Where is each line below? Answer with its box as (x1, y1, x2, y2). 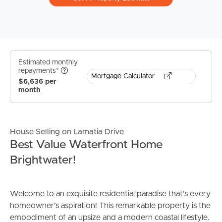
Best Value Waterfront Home (10, 138, 163, 151)
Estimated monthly (18, 59, 78, 66)
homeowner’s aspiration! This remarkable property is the (10, 201, 211, 210)
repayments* (18, 67, 61, 75)
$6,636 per (18, 78, 56, 85)
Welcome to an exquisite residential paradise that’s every (10, 189, 211, 198)
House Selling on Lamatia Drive (10, 127, 124, 136)
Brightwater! (10, 154, 76, 166)
